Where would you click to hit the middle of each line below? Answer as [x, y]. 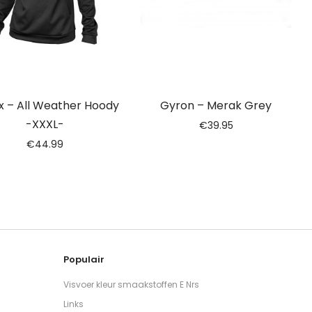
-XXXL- [45, 124]
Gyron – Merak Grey [216, 106]
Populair [84, 259]
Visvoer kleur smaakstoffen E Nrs [131, 285]
